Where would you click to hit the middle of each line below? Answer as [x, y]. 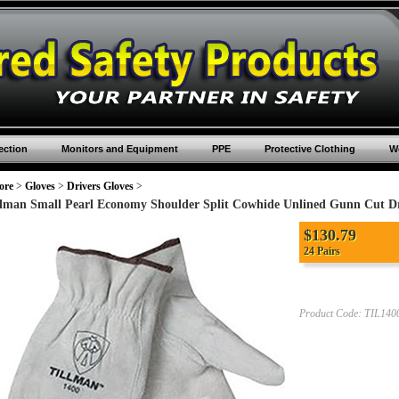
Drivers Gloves [100, 186]
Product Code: [330, 313]
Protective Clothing [309, 149]
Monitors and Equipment [119, 149]
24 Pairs [322, 251]
